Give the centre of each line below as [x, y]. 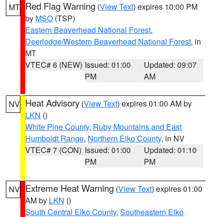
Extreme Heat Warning [70, 188]
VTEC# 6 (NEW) [54, 65]
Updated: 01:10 [170, 150]
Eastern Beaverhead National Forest [88, 30]
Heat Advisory [52, 103]
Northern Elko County [124, 138]
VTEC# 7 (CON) [53, 150]
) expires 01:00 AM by [155, 103]
